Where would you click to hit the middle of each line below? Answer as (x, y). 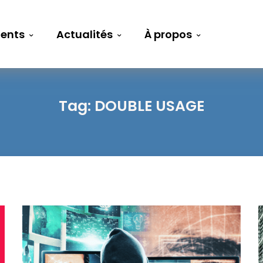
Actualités (85, 35)
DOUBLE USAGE (149, 106)
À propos (168, 35)
